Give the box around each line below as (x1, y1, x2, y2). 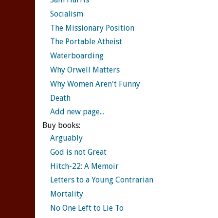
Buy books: (42, 120, 80, 130)
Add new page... (50, 107, 104, 117)
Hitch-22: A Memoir (50, 161, 119, 171)
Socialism (50, 9, 83, 18)
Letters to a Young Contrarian (50, 175, 153, 185)
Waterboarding (50, 51, 104, 61)
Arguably (50, 133, 83, 143)
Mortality (50, 189, 83, 199)
